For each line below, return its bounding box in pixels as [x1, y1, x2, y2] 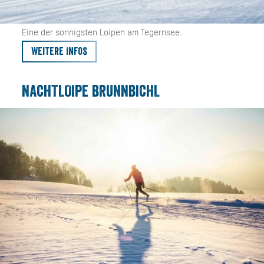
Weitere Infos [31, 46, 87, 57]
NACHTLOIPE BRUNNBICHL [21, 83, 160, 100]
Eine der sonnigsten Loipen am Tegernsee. [21, 26, 182, 38]
